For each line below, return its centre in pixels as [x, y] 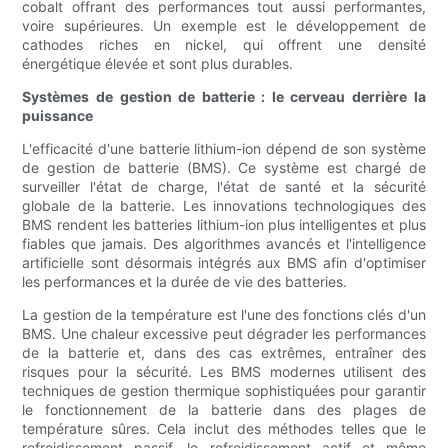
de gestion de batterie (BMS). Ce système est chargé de [224, 168]
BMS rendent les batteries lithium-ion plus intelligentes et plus [224, 225]
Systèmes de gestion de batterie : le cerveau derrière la [224, 97]
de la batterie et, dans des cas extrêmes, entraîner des [224, 353]
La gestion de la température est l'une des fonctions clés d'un [224, 315]
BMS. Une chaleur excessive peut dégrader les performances [224, 334]
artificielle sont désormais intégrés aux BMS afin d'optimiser [224, 263]
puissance [58, 116]
